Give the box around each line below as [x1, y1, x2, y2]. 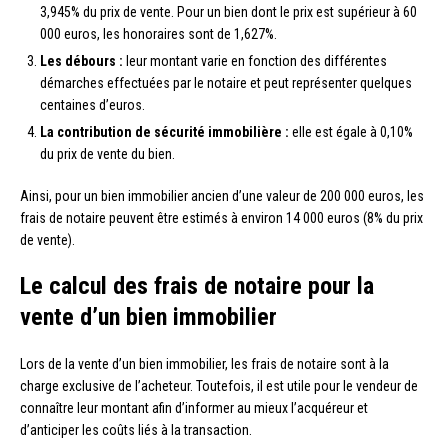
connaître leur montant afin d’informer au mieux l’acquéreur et [20, 399, 368, 416]
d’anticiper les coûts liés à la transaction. [20, 421, 252, 438]
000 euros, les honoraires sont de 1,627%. [40, 25, 277, 42]
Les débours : [40, 52, 123, 69]
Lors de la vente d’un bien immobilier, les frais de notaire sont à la [20, 355, 389, 372]
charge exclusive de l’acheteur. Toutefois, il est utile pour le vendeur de [20, 377, 418, 394]
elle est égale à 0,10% [289, 123, 413, 140]
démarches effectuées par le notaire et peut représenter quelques [40, 74, 412, 91]
